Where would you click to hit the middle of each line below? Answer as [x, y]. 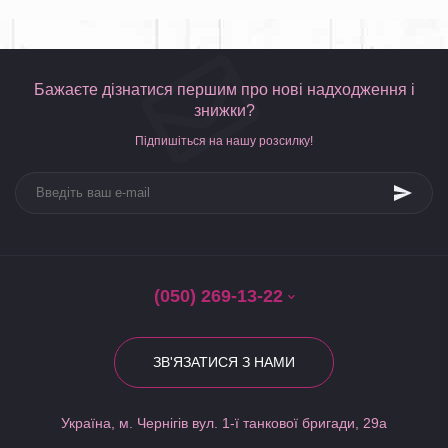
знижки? [224, 110]
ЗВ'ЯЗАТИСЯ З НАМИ [224, 362]
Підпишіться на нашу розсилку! [224, 141]
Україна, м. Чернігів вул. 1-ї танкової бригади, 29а [224, 423]
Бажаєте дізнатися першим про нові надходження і [224, 89]
